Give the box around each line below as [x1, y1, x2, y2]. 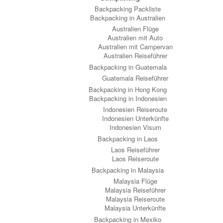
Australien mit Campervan [98, 42, 173, 51]
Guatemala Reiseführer [102, 73, 168, 83]
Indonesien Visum [109, 122, 161, 132]
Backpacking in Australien [90, 13, 165, 22]
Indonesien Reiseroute [103, 105, 167, 114]
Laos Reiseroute [111, 154, 159, 163]
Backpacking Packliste [95, 4, 161, 13]
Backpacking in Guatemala [89, 62, 167, 72]
